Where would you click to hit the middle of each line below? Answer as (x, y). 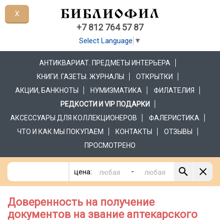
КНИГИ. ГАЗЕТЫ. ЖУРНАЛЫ (81, 77)
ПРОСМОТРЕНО (110, 146)
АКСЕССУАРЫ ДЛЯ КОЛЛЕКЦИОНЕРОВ (74, 118)
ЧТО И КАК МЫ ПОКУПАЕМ (60, 132)
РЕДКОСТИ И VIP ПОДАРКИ (105, 104)
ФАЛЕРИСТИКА (174, 118)
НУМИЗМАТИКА (116, 91)
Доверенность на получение (81, 202)
